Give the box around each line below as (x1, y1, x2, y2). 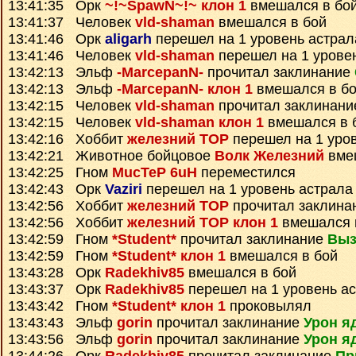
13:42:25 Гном (8, 164, 112, 180)
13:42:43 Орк (8, 181, 105, 197)
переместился (197, 164, 296, 180)
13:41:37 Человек (8, 14, 135, 30)
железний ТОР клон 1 (127, 215, 278, 230)
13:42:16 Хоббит (8, 131, 127, 147)
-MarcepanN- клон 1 (117, 81, 253, 97)
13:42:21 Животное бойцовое (8, 148, 215, 164)
